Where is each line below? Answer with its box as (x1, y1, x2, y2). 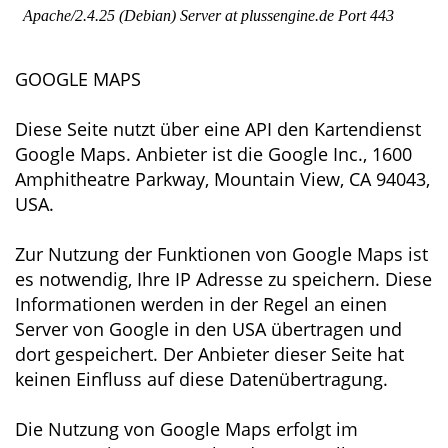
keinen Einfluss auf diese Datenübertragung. (15, 367, 388, 391)
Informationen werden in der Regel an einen (15, 292, 387, 316)
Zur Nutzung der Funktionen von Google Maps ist (15, 242, 428, 266)
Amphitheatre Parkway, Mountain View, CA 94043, (15, 167, 430, 191)
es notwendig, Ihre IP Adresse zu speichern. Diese (15, 267, 432, 291)
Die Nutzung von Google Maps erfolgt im (15, 417, 358, 441)
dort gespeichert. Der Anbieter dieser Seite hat (15, 342, 404, 366)
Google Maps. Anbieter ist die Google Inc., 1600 (15, 142, 412, 166)
